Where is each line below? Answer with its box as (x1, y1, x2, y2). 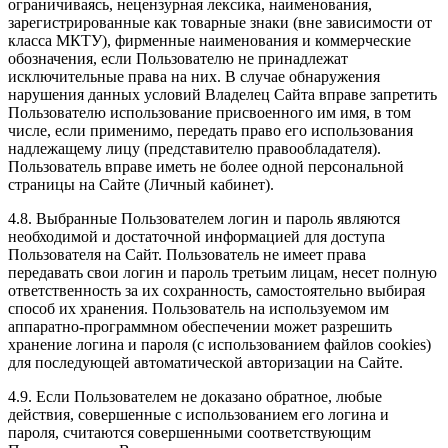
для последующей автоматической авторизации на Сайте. (8, 354, 403, 372)
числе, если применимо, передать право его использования (8, 122, 413, 140)
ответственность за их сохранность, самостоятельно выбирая (8, 282, 425, 300)
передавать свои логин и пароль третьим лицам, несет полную (8, 264, 437, 282)
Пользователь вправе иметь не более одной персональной (8, 158, 404, 176)
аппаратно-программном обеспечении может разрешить (8, 318, 392, 336)
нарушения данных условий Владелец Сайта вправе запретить (8, 86, 437, 104)
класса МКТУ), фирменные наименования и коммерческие (8, 32, 411, 50)
